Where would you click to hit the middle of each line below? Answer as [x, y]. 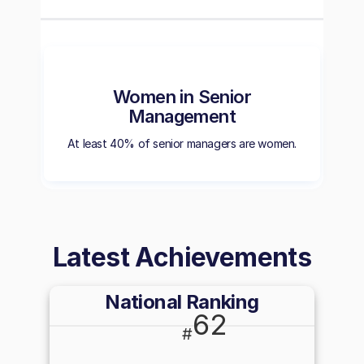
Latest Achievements [182, 257]
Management [182, 116]
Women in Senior [182, 97]
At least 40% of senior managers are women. [182, 143]
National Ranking [182, 302]
